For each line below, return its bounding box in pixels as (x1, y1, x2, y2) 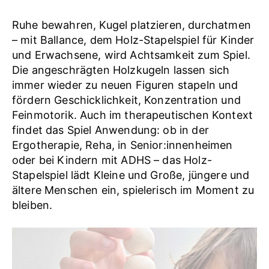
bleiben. (12, 198, 53, 211)
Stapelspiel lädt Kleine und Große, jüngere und (12, 168, 250, 181)
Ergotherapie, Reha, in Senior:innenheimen (12, 138, 233, 151)
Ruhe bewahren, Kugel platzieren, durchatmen (12, 18, 251, 31)
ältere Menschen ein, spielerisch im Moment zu (12, 183, 255, 196)
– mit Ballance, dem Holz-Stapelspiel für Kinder (12, 33, 255, 46)
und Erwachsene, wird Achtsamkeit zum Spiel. (12, 48, 250, 61)
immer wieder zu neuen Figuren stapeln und (12, 78, 238, 91)
